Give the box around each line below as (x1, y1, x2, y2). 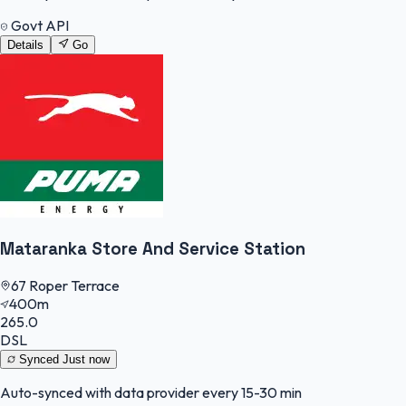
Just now (63, 352, 110, 366)
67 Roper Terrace (11, 275, 120, 295)
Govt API (8, 16, 69, 35)
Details (7, 38, 43, 53)
